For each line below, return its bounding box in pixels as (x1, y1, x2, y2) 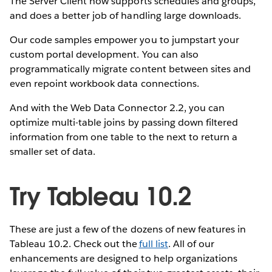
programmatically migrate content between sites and (10, 62, 251, 75)
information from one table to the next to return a (10, 130, 237, 143)
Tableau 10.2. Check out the (10, 237, 139, 250)
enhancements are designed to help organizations (10, 251, 237, 265)
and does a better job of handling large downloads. (10, 8, 241, 22)
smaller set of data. (10, 144, 96, 158)
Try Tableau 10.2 (10, 180, 191, 212)
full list (138, 237, 168, 250)
